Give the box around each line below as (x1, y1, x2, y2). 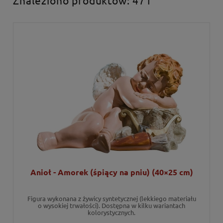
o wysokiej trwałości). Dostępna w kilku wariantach (38, 201, 185, 210)
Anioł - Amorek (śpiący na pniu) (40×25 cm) (30, 166, 193, 177)
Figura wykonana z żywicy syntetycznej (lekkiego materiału (27, 194, 196, 203)
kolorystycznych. (88, 208, 135, 217)
